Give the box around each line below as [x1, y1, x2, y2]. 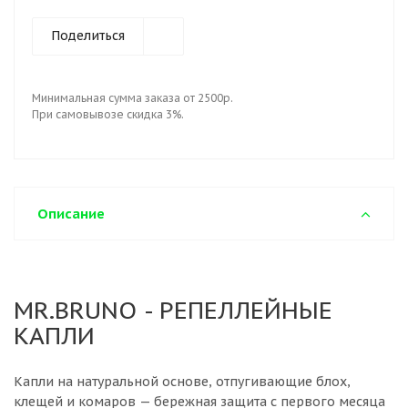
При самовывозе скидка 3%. [32, 107, 184, 121]
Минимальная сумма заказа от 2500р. [32, 91, 233, 105]
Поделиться [51, 27, 125, 44]
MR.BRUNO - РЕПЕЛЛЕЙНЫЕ [14, 294, 332, 325]
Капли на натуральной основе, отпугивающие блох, [14, 373, 351, 390]
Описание [37, 205, 105, 222]
